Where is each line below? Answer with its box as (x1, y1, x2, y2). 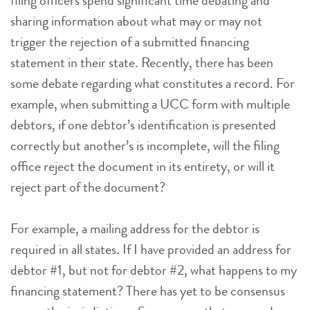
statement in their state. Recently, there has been (10, 52, 273, 73)
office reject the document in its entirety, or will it (10, 156, 275, 176)
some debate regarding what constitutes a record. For (10, 73, 295, 93)
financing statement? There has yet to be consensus (10, 280, 285, 301)
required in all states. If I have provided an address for (10, 239, 291, 259)
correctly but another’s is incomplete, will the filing (10, 135, 280, 156)
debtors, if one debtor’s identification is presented (10, 114, 276, 135)
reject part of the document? (10, 176, 165, 197)
